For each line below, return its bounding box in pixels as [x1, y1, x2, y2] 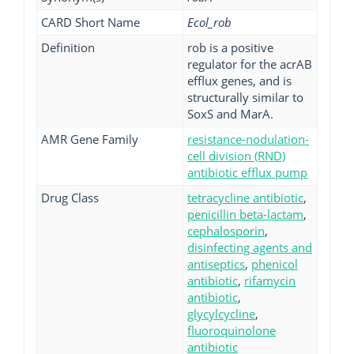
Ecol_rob [187, 14, 232, 30]
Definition [41, 40, 95, 55]
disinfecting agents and [187, 239, 312, 255]
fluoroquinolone [187, 322, 276, 338]
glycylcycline [187, 306, 255, 322]
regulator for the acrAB [187, 56, 312, 72]
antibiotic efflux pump [187, 164, 307, 180]
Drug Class [41, 190, 99, 205]
